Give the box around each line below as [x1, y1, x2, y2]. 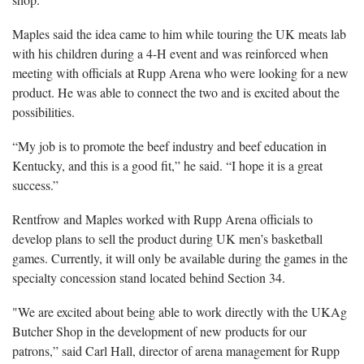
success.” [12, 175, 58, 193]
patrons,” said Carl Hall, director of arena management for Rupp [12, 341, 340, 359]
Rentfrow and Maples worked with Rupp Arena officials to [12, 210, 313, 227]
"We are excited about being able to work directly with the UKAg [12, 302, 347, 320]
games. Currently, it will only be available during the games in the [12, 249, 348, 266]
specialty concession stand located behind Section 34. [12, 268, 285, 286]
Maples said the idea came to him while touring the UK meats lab [12, 24, 346, 42]
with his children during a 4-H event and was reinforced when [12, 44, 328, 62]
